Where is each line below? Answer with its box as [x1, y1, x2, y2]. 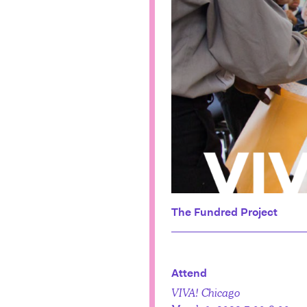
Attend [171, 266, 208, 281]
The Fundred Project [171, 205, 278, 220]
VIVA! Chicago [171, 285, 241, 300]
